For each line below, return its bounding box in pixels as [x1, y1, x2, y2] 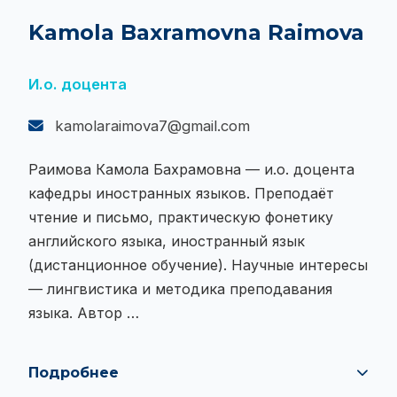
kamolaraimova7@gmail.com [51, 117, 250, 136]
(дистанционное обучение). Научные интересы [28, 256, 368, 275]
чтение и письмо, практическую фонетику [28, 208, 333, 227]
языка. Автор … [28, 304, 139, 323]
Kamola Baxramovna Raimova [28, 19, 364, 46]
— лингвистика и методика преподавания [28, 280, 332, 299]
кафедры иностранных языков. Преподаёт [28, 184, 334, 203]
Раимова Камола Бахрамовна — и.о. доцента [28, 160, 354, 179]
